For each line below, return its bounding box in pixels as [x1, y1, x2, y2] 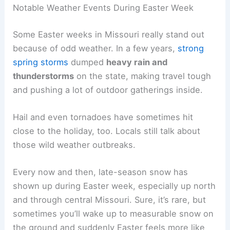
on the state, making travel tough [74, 70, 212, 81]
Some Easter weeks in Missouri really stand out [13, 29, 205, 40]
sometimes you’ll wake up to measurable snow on [13, 208, 214, 219]
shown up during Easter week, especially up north [13, 181, 216, 191]
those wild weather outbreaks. [13, 140, 136, 150]
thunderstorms [13, 70, 74, 81]
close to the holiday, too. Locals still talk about [13, 126, 201, 137]
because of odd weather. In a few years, [13, 43, 178, 53]
